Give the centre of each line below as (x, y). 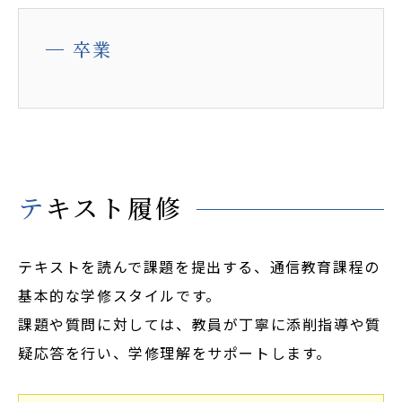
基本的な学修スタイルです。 (120, 295)
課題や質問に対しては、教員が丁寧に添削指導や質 (200, 324)
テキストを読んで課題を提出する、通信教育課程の (199, 267)
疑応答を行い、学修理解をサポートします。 (175, 353)
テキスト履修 (114, 207)
